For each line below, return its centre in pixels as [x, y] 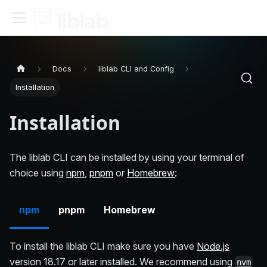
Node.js [213, 246]
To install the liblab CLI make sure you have [103, 246]
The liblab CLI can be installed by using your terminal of [127, 158]
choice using [38, 173]
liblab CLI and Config [136, 69]
